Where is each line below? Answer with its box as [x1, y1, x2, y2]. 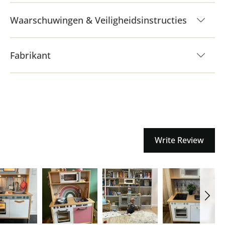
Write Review [155, 134, 204, 146]
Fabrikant [10, 49, 51, 61]
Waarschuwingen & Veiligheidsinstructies [10, 14, 187, 26]
